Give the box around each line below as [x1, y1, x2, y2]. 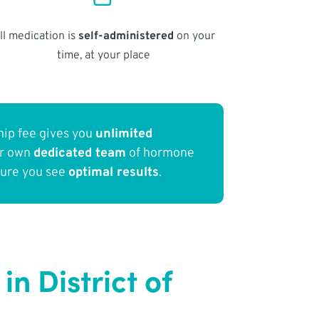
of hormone [126, 145, 195, 162]
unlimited [95, 126, 153, 143]
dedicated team [33, 145, 127, 162]
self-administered [78, 28, 174, 43]
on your [173, 28, 215, 43]
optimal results [68, 164, 159, 182]
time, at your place [56, 48, 150, 63]
